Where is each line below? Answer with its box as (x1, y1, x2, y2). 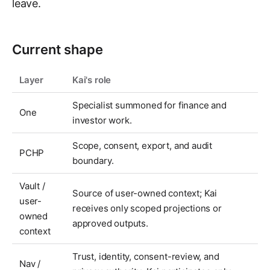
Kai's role (72, 74, 111, 86)
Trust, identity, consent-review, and (72, 251, 219, 262)
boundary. (72, 155, 114, 166)
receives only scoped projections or (72, 202, 222, 214)
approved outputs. (72, 218, 148, 229)
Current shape (12, 42, 103, 57)
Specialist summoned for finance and (72, 99, 227, 111)
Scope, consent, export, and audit (72, 140, 213, 151)
